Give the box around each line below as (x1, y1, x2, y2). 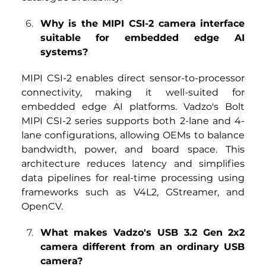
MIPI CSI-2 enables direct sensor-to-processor (21, 72, 245, 84)
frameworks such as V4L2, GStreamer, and (21, 186, 245, 198)
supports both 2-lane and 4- (102, 115, 245, 127)
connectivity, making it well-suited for (21, 87, 245, 99)
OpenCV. (21, 201, 63, 213)
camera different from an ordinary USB (40, 241, 245, 253)
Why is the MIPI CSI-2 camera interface (40, 18, 245, 30)
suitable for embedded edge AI (40, 32, 245, 44)
